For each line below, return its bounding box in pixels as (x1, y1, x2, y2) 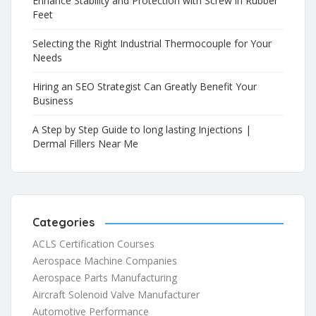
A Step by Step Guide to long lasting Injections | (32, 122, 251, 136)
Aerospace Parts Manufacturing (32, 270, 177, 284)
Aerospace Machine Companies (32, 253, 177, 267)
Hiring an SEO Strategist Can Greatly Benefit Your (32, 79, 257, 93)
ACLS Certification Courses (32, 236, 154, 250)
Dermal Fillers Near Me (32, 136, 138, 150)
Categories (32, 214, 95, 229)
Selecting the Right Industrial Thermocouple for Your (32, 36, 272, 50)
